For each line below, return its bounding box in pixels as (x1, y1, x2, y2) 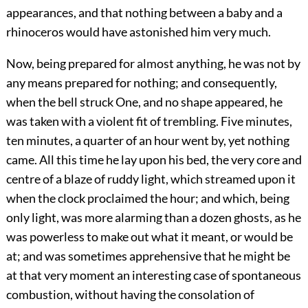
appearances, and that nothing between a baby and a (5, 5, 283, 21)
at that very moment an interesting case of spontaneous (5, 267, 301, 283)
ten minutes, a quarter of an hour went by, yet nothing (5, 133, 289, 148)
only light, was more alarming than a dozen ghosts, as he (5, 210, 301, 225)
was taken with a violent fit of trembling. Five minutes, (5, 113, 292, 129)
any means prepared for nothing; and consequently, (5, 75, 277, 91)
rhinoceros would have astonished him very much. (5, 24, 271, 40)
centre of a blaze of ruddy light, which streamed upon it (5, 171, 296, 187)
